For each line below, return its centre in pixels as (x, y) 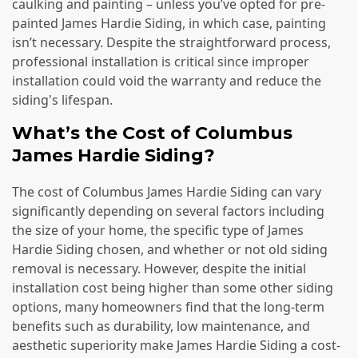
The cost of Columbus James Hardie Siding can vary (167, 191)
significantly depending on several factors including (168, 211)
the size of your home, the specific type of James (158, 230)
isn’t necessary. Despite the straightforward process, (171, 43)
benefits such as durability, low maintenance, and (161, 326)
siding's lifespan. (62, 100)
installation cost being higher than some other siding (173, 287)
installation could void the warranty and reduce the (167, 81)
